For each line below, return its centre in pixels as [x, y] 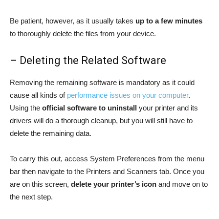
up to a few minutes [169, 21]
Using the [26, 108]
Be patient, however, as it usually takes [73, 21]
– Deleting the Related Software [88, 60]
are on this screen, [40, 184]
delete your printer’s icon [114, 184]
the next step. [31, 197]
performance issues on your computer [128, 95]
